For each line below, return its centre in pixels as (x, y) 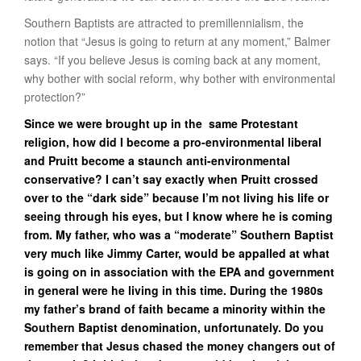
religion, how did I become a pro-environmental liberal (173, 142)
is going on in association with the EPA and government (179, 272)
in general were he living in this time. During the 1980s (174, 290)
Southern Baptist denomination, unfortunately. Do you (174, 327)
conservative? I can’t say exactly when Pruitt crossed (171, 179)
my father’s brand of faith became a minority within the (175, 309)
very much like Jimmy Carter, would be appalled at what (177, 253)
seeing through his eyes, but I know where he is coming (178, 216)
